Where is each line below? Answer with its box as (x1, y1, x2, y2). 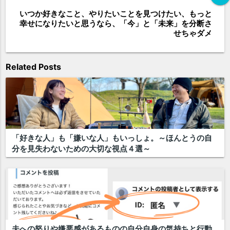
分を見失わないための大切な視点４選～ (12, 143, 151, 154)
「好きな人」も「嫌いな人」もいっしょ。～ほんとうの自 (12, 132, 213, 143)
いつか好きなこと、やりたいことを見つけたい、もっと (19, 9, 212, 19)
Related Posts (6, 62, 62, 72)
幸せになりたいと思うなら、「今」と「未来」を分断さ (19, 18, 212, 29)
